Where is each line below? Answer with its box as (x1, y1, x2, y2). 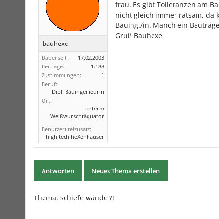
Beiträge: (42, 63, 64, 70)
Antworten (42, 166, 74, 175)
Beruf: (42, 80, 57, 88)
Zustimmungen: (42, 71, 81, 79)
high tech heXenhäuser (46, 133, 104, 140)
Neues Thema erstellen (91, 166, 160, 175)
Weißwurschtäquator (50, 112, 104, 120)
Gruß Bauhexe (115, 31, 162, 40)
